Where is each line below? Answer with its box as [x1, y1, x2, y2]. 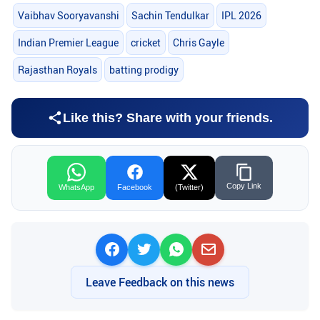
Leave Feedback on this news [86, 274, 234, 290]
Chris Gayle [172, 35, 224, 49]
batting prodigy [109, 63, 179, 76]
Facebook [117, 182, 152, 191]
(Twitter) [175, 182, 204, 191]
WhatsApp [59, 182, 94, 191]
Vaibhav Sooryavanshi [17, 8, 119, 22]
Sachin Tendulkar [131, 8, 209, 22]
